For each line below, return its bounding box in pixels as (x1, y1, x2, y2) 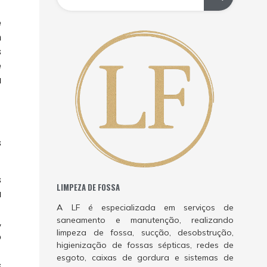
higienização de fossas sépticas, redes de (57, 240, 234, 251)
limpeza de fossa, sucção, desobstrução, (57, 227, 234, 238)
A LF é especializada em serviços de (57, 202, 234, 213)
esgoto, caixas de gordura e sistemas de (57, 252, 234, 263)
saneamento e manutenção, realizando (57, 215, 234, 226)
